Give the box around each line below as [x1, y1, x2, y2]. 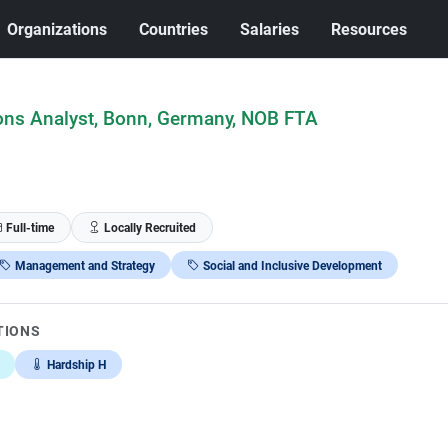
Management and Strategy [14, 258, 155, 272]
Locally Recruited [103, 220, 196, 235]
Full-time [5, 220, 54, 235]
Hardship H [46, 357, 106, 372]
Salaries [240, 19, 300, 39]
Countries [139, 19, 209, 39]
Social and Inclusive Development [202, 258, 382, 272]
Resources [331, 19, 408, 39]
